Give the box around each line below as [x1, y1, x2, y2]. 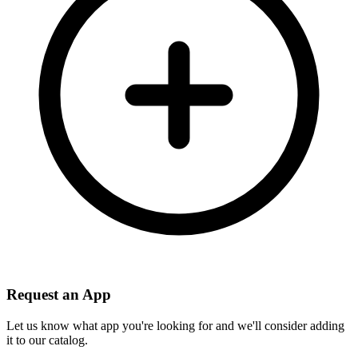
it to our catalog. [6, 332, 88, 347]
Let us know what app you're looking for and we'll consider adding [6, 318, 344, 332]
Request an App [6, 285, 111, 303]
